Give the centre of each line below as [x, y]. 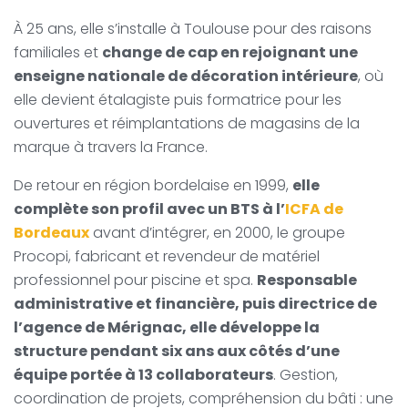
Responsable [307, 280]
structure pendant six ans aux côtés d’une [177, 352]
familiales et [58, 53]
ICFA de [314, 209]
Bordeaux [51, 233]
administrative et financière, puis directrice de [195, 304]
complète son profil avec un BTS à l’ [149, 209]
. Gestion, [306, 375]
